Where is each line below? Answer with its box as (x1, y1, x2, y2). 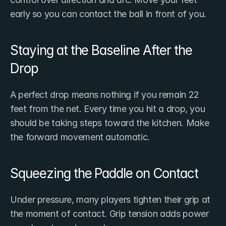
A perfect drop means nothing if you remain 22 (10, 89, 199, 100)
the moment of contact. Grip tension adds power (10, 208, 209, 219)
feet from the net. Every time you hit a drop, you (10, 103, 205, 114)
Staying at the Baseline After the (10, 42, 192, 58)
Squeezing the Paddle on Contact (10, 165, 198, 181)
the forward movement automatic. (10, 131, 150, 142)
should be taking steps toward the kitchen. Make (10, 117, 210, 128)
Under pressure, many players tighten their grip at (10, 194, 211, 205)
